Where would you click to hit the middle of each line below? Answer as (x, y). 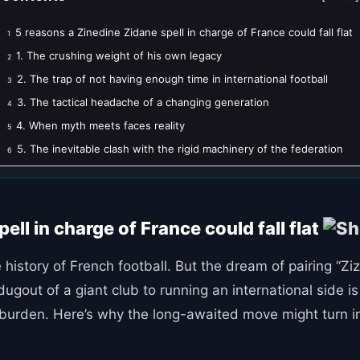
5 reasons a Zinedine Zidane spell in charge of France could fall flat (184, 32)
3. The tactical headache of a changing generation (143, 102)
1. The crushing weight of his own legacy (119, 55)
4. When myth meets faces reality (100, 125)
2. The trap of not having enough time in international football (172, 78)
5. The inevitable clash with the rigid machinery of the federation (180, 148)
